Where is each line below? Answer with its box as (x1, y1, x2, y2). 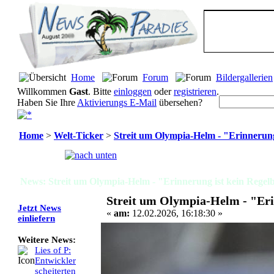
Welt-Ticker (54, 130, 103, 141)
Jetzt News (18, 203, 61, 213)
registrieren (174, 86, 217, 97)
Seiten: (21, 150, 49, 160)
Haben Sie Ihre (17, 97, 77, 108)
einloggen (114, 86, 152, 97)
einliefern (18, 213, 55, 224)
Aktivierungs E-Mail (77, 97, 157, 108)
